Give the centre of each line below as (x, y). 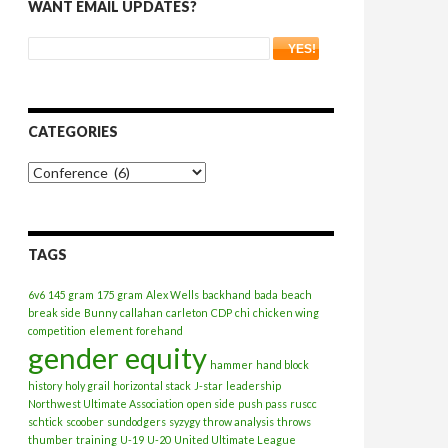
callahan (141, 312)
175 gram (120, 294)
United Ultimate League (235, 439)
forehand (159, 330)
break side (54, 312)
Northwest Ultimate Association (106, 403)
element (111, 330)
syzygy (184, 421)
